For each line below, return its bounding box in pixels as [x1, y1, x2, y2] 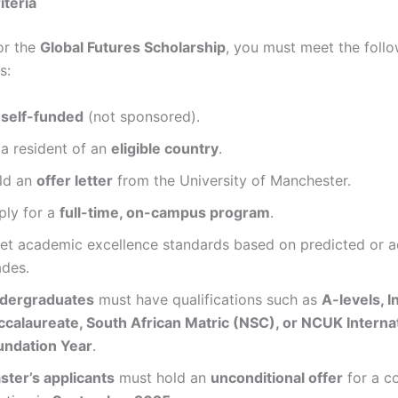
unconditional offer [211, 368, 343, 386]
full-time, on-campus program [60, 203, 270, 221]
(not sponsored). [84, 107, 200, 125]
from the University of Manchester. [113, 171, 351, 189]
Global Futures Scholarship [40, 38, 226, 57]
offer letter [36, 171, 113, 189]
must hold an [115, 368, 211, 386]
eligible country [111, 139, 219, 157]
